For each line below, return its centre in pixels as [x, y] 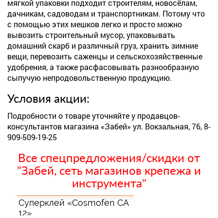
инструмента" [109, 184]
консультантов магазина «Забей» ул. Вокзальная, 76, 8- [109, 126]
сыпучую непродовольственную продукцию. [90, 78]
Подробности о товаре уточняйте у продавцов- [93, 116]
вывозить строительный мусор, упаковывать [91, 35]
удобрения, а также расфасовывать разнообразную [103, 67]
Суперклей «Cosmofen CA [73, 203]
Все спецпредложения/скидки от [109, 159]
